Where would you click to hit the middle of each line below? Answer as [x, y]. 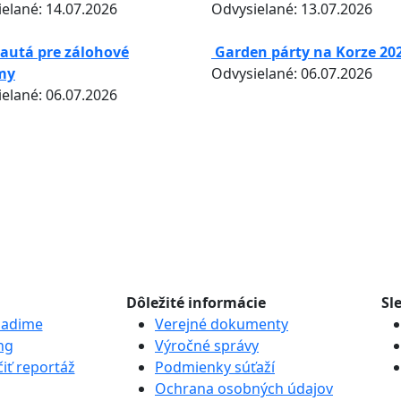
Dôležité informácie [196, 303]
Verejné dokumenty [222, 324]
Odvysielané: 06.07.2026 [292, 73]
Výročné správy [207, 346]
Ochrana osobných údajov [244, 388]
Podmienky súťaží [215, 367]
